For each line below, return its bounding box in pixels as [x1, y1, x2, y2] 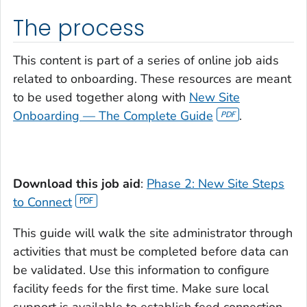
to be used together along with [13, 89, 189, 106]
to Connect [13, 194, 72, 211]
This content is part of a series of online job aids [13, 52, 279, 69]
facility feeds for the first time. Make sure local [13, 280, 269, 297]
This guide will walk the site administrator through [13, 225, 293, 242]
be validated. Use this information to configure [13, 262, 269, 279]
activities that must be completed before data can [13, 243, 288, 260]
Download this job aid [13, 175, 140, 193]
